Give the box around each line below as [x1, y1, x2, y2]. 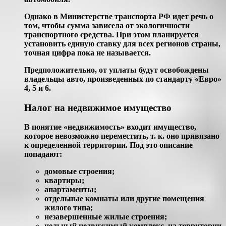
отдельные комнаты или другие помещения [44, 194, 204, 203]
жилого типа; [44, 203, 93, 212]
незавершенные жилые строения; [44, 212, 167, 221]
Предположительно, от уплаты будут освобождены [24, 65, 209, 74]
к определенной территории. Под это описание [24, 141, 193, 150]
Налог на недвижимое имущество [24, 102, 172, 113]
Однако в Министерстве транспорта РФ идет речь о [24, 12, 213, 21]
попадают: [24, 150, 62, 159]
